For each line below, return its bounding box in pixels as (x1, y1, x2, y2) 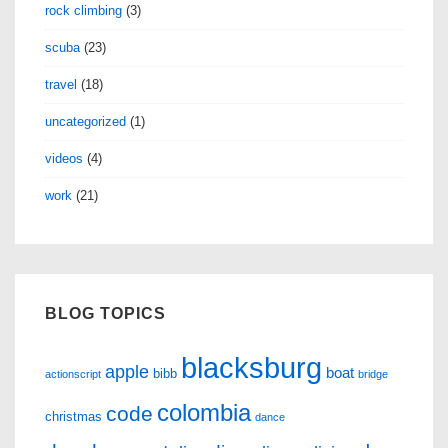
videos (45, 150, 83, 166)
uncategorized (45, 113, 126, 129)
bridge (358, 368, 388, 381)
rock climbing (45, 2, 122, 18)
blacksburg (181, 351, 322, 385)
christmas (45, 409, 102, 425)
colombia (157, 400, 251, 427)
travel (45, 76, 77, 92)
